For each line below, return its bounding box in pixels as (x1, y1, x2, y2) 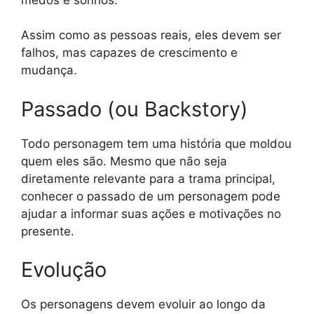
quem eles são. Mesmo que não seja (21, 153, 227, 168)
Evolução (21, 257, 107, 282)
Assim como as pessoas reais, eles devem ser (21, 28, 281, 42)
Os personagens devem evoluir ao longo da (21, 297, 266, 311)
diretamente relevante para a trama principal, (21, 171, 275, 186)
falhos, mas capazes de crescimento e (21, 46, 238, 60)
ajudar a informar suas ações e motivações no (21, 206, 281, 221)
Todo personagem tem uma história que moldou (21, 136, 292, 151)
